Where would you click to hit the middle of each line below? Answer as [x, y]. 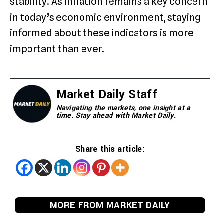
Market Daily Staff [107, 94]
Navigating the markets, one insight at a [123, 108]
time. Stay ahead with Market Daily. [116, 115]
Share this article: [110, 149]
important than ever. [57, 48]
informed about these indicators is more [102, 33]
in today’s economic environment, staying [105, 17]
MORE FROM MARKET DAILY [110, 205]
